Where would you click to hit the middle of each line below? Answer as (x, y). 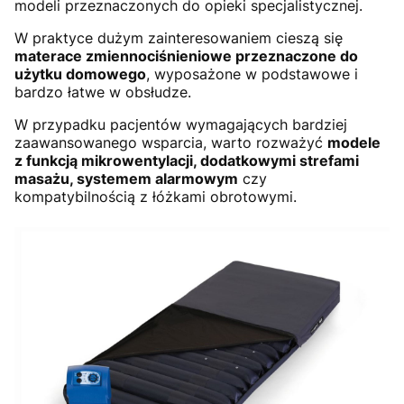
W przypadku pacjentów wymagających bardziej (181, 124)
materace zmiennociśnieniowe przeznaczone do (186, 55)
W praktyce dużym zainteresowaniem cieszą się (179, 37)
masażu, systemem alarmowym (126, 178)
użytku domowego (80, 73)
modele (354, 142)
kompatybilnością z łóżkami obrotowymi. (156, 196)
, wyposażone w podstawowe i (252, 73)
